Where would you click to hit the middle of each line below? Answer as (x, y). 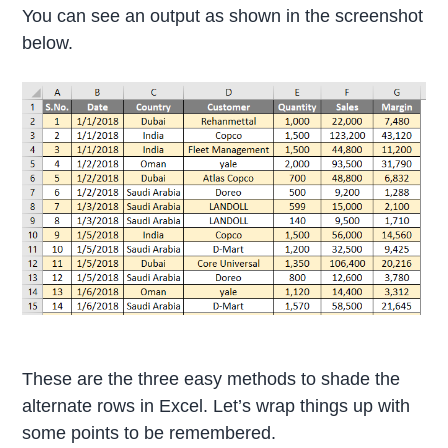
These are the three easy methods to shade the (211, 379)
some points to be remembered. (149, 433)
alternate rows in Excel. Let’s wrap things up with (216, 406)
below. (48, 43)
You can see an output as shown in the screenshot (223, 16)
